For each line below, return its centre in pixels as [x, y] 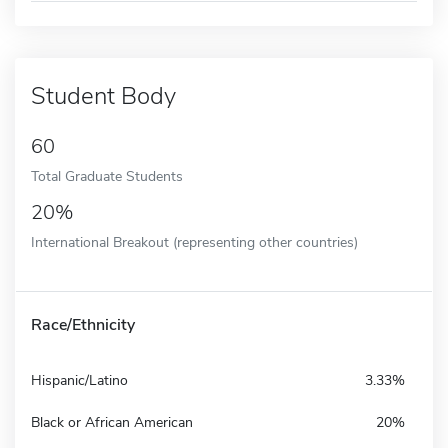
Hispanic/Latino [79, 380]
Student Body [103, 95]
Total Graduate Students [107, 175]
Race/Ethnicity [83, 324]
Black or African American [112, 422]
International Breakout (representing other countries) [194, 241]
